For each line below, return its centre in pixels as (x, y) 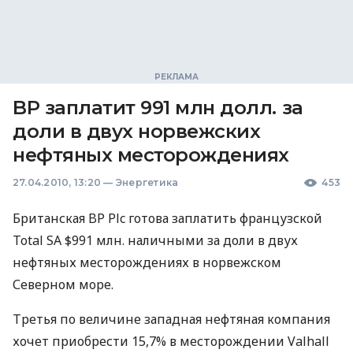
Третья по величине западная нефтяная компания (171, 319)
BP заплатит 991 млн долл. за (158, 108)
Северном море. (63, 284)
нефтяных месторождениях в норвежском (147, 262)
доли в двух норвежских (137, 131)
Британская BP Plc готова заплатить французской (167, 218)
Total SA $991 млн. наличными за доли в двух (155, 240)
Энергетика (147, 182)
